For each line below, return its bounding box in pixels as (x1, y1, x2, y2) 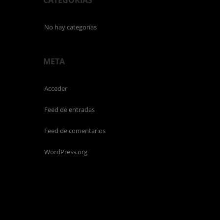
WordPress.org (44, 147, 87, 156)
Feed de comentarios (44, 126, 106, 135)
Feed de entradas (44, 105, 95, 114)
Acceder (44, 84, 67, 93)
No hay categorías (44, 23, 97, 31)
